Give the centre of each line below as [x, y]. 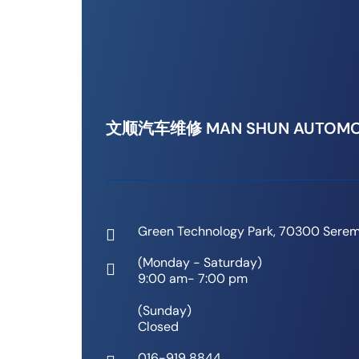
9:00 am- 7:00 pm [193, 278]
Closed [158, 326]
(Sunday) [165, 310]
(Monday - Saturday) [200, 262]
